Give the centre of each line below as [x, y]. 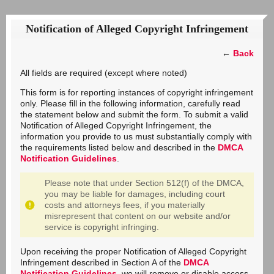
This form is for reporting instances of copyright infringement [137, 92]
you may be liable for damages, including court [135, 194]
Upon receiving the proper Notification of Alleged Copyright [133, 251]
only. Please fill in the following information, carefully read [130, 103]
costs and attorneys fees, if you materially [125, 205]
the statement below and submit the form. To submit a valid [134, 114]
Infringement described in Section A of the [102, 262]
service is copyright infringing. [102, 227]
